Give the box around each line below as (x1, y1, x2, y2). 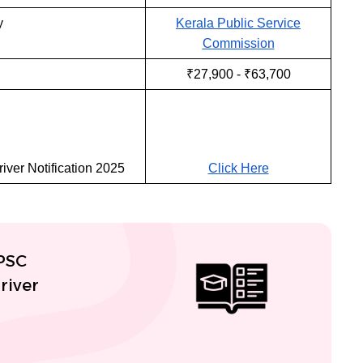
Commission (202, 36, 275, 51)
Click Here (207, 161, 269, 176)
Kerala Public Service (176, 16, 301, 31)
